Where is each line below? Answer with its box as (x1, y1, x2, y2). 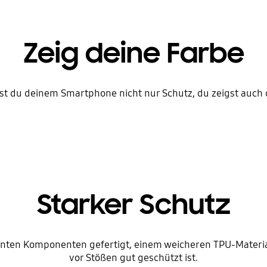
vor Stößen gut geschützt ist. (69, 251, 198, 264)
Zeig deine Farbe (23, 35, 244, 71)
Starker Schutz (36, 187, 231, 222)
